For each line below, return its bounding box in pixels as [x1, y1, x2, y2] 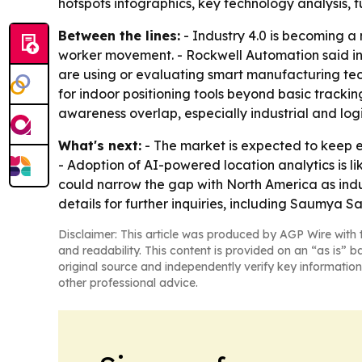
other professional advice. [58, 276, 198, 291]
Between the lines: [58, 27, 180, 44]
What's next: [58, 137, 141, 154]
